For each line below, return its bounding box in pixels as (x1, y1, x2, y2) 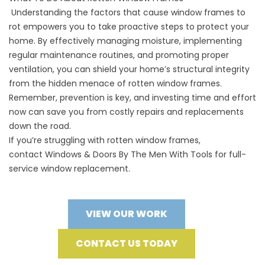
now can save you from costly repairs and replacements (9, 106, 244, 118)
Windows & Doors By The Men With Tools (45, 148, 212, 161)
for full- (212, 148, 246, 161)
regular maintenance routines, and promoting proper (9, 49, 229, 62)
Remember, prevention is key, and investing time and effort (9, 92, 256, 104)
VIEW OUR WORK (86, 207, 167, 221)
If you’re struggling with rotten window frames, (9, 134, 201, 147)
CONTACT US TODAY (76, 237, 177, 251)
